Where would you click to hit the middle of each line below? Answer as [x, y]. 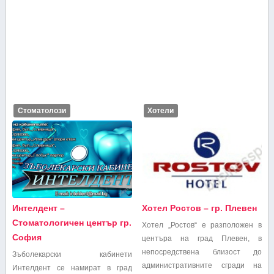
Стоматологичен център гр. [72, 223]
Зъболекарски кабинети [72, 255]
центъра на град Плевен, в [202, 239]
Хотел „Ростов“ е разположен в [202, 225]
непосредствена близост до [202, 252]
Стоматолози [42, 110]
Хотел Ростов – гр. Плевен [200, 208]
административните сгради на [202, 266]
